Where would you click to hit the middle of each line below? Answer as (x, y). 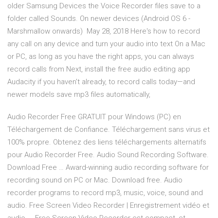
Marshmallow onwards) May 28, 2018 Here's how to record (104, 31)
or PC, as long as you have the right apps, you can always (101, 57)
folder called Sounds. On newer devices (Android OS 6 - (99, 19)
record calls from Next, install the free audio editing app (99, 69)
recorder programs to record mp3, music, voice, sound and (105, 193)
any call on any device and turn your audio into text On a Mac (106, 44)
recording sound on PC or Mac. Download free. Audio (95, 180)
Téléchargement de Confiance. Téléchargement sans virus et (109, 130)
